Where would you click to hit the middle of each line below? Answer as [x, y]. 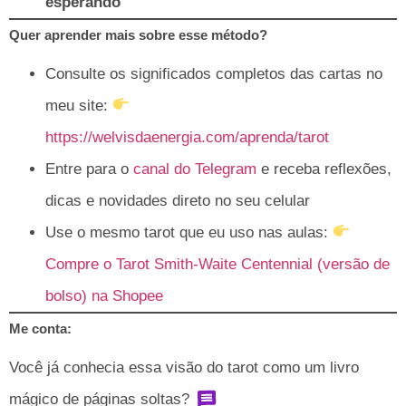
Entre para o [89, 169]
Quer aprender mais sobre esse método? [138, 34]
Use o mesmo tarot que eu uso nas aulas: [189, 232]
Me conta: [40, 328]
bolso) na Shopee [104, 295]
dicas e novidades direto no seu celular [178, 200]
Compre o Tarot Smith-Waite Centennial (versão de [217, 264]
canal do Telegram [195, 169]
